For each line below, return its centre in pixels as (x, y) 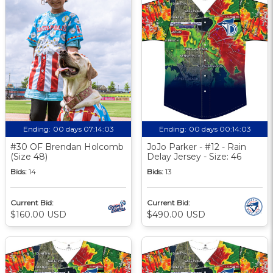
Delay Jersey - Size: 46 (194, 156)
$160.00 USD (38, 214)
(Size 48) (29, 156)
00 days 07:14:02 (83, 129)
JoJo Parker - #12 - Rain (197, 147)
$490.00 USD (176, 214)
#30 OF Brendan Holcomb (67, 147)
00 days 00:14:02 (220, 129)
